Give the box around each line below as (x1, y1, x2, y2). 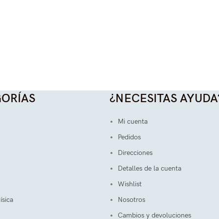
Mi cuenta (118, 117, 148, 126)
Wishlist (118, 180, 142, 188)
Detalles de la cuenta (118, 164, 181, 173)
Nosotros (118, 196, 145, 204)
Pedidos (118, 133, 141, 141)
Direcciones (118, 149, 153, 157)
